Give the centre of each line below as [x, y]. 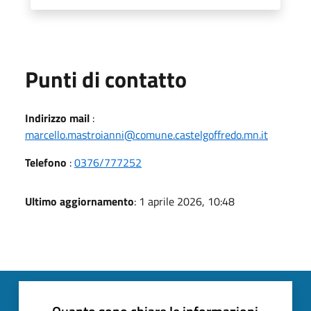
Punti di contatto [106, 79]
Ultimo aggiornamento [79, 201]
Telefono [46, 162]
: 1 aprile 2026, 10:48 [184, 201]
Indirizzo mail [57, 118]
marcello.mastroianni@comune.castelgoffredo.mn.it [146, 134]
